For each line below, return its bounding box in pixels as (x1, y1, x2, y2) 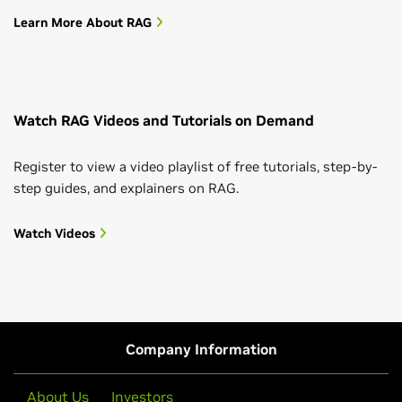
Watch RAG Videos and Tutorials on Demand (13, 111, 314, 130)
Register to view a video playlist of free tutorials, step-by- (13, 158, 377, 176)
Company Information (125, 340, 277, 359)
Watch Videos (13, 225, 99, 242)
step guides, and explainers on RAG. (13, 179, 239, 197)
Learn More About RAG (13, 14, 155, 31)
